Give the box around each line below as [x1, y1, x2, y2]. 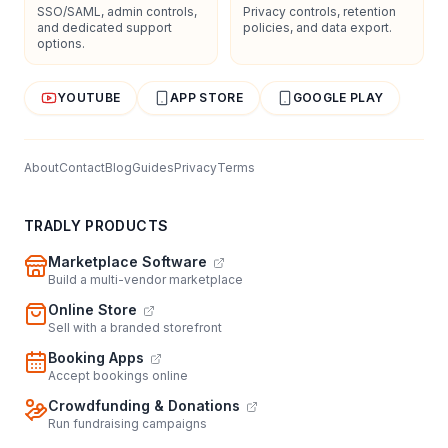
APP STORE [170, 89, 243, 105]
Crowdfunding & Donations [48, 396, 240, 414]
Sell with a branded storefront [48, 319, 222, 335]
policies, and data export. [243, 19, 392, 35]
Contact [59, 159, 105, 175]
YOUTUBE [57, 89, 121, 105]
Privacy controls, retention [243, 3, 396, 19]
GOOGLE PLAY [292, 89, 384, 105]
